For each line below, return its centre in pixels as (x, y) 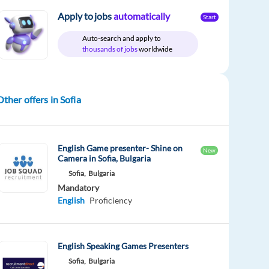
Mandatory (79, 188)
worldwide (156, 49)
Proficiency (111, 201)
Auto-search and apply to (122, 38)
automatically (141, 16)
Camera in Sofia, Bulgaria (104, 159)
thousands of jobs (111, 49)
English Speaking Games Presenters (123, 246)
